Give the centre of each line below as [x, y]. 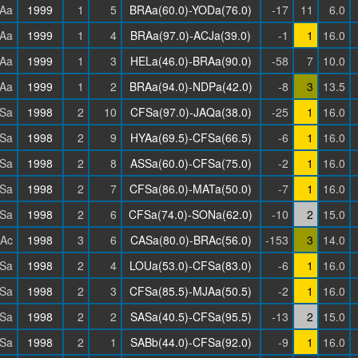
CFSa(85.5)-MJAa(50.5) [191, 291]
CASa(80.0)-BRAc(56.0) [191, 240]
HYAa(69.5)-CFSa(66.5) [191, 137]
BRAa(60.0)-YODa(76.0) [191, 10]
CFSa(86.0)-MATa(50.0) [191, 189]
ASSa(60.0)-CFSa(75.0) [191, 163]
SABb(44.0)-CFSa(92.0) [191, 342]
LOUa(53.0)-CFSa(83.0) [191, 265]
